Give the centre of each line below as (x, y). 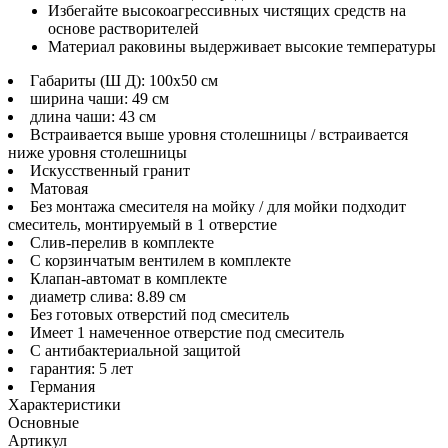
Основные (43, 422)
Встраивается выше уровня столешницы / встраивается (219, 134)
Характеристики (64, 404)
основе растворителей (123, 28)
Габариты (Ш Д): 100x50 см (124, 80)
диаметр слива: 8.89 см (108, 296)
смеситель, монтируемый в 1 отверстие (142, 224)
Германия (62, 386)
